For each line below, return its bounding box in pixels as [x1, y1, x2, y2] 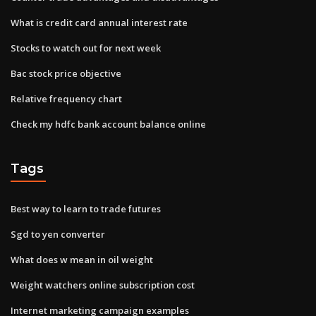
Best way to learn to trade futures [11, 202, 161, 215]
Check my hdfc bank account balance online [11, 117, 206, 130]
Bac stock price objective [11, 66, 121, 80]
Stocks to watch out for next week [11, 41, 161, 54]
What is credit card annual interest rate [11, 16, 188, 29]
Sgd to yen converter [11, 227, 105, 241]
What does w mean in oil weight [11, 253, 153, 266]
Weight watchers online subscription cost [11, 278, 195, 291]
